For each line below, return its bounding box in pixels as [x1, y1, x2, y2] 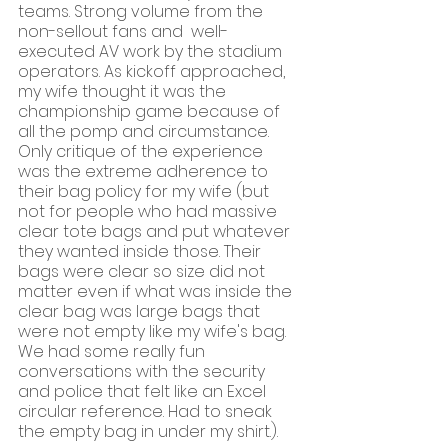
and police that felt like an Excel [18, 380, 270, 404]
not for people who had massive [18, 200, 281, 224]
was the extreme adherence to [18, 160, 272, 184]
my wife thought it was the [18, 80, 230, 104]
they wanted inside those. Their [18, 240, 265, 264]
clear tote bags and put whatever [18, 220, 294, 244]
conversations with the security [18, 360, 269, 384]
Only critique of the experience [18, 140, 267, 164]
